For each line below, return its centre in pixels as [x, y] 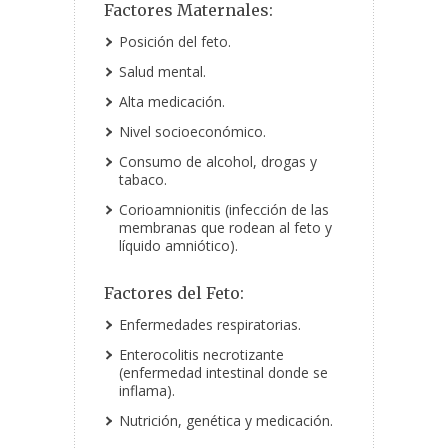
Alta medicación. [172, 102]
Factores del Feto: [174, 293]
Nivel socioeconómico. [192, 132]
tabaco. [143, 180]
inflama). [147, 391]
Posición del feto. [175, 42]
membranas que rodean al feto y [225, 228]
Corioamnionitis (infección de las [224, 210]
